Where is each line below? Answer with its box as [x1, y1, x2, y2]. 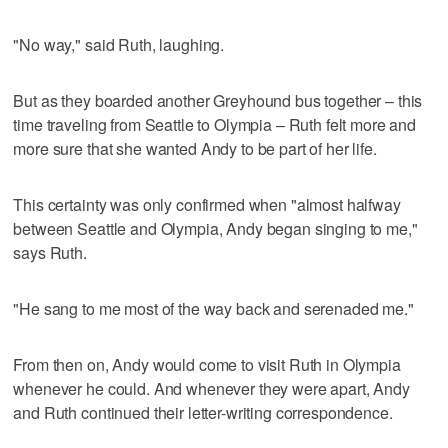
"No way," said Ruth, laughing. [13, 32, 225, 56]
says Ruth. [13, 240, 87, 264]
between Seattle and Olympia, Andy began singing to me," [13, 216, 418, 240]
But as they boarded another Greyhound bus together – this [13, 88, 423, 112]
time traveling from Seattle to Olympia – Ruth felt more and [13, 112, 417, 136]
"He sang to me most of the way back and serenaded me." [13, 296, 414, 320]
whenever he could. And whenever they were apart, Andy [13, 376, 410, 400]
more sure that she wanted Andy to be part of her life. [13, 136, 377, 160]
